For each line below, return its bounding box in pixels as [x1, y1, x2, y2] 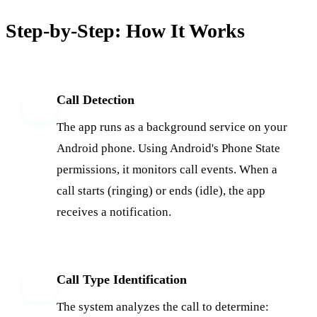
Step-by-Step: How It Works [6, 19, 245, 42]
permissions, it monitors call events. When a [57, 162, 277, 176]
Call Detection [57, 92, 134, 107]
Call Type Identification [57, 272, 187, 287]
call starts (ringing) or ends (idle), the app [57, 183, 265, 197]
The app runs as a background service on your [57, 120, 287, 134]
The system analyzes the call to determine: [57, 299, 269, 313]
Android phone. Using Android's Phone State [57, 141, 280, 155]
